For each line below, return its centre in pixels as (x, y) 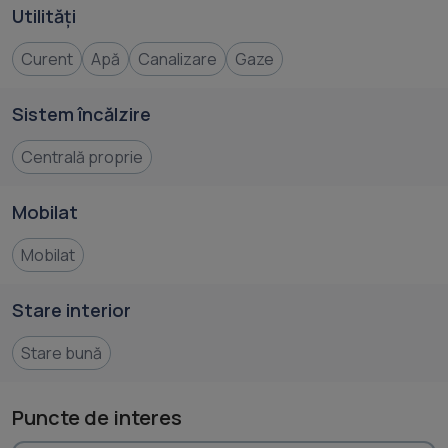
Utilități (44, 16)
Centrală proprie (82, 157)
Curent (47, 59)
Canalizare (177, 59)
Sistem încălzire (81, 114)
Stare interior (71, 310)
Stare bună (61, 353)
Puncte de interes (97, 417)
